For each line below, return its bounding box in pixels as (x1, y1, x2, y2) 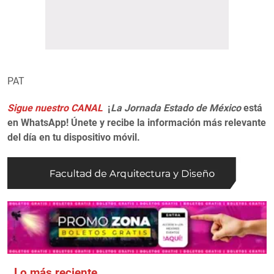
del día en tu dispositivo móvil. (7, 131, 140, 143)
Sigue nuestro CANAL (7, 102, 105, 114)
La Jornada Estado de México (111, 102, 241, 114)
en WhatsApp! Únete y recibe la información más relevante (7, 116, 266, 128)
